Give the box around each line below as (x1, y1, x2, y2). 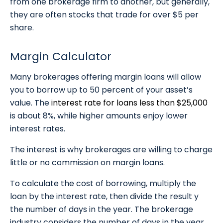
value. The (10, 97, 51, 109)
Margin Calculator (10, 49, 111, 65)
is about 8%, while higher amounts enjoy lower (10, 110, 188, 122)
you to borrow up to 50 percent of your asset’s (10, 84, 193, 96)
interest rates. (10, 123, 65, 135)
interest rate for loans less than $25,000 (51, 97, 208, 109)
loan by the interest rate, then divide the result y (10, 191, 199, 203)
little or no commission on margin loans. (10, 157, 165, 169)
